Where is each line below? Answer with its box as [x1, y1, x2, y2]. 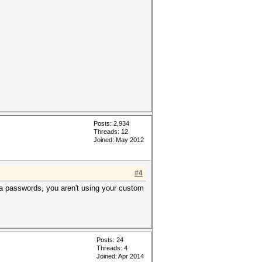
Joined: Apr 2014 [96, 253, 144, 260]
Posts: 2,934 [94, 120, 129, 127]
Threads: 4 [96, 244, 127, 251]
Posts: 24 [96, 236, 123, 243]
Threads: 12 [94, 128, 128, 135]
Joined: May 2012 [94, 136, 144, 143]
